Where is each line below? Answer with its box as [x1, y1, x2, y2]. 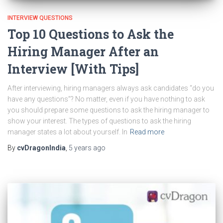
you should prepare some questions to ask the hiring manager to [7, 106, 210, 114]
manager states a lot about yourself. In [7, 127, 127, 136]
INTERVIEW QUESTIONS [7, 14, 73, 21]
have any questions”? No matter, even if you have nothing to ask [7, 95, 205, 103]
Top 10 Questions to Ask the [7, 25, 174, 42]
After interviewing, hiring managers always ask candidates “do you [7, 84, 214, 92]
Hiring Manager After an [7, 43, 159, 60]
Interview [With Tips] [7, 60, 139, 77]
